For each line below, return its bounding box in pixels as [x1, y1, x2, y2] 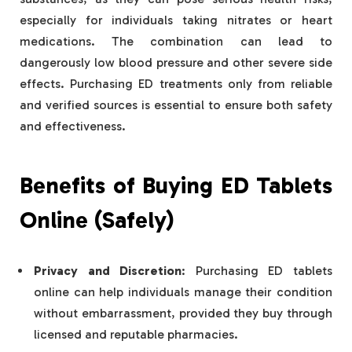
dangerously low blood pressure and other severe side [20, 55, 332, 71]
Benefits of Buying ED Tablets [20, 170, 332, 200]
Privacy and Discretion [34, 262, 182, 278]
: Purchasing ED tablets [181, 262, 333, 278]
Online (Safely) [20, 205, 174, 234]
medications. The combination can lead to [20, 34, 332, 49]
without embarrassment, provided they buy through [34, 305, 332, 321]
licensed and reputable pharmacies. [34, 326, 238, 342]
